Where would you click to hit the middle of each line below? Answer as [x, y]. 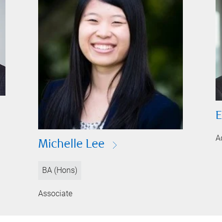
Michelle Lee [72, 145]
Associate [55, 193]
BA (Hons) [60, 170]
